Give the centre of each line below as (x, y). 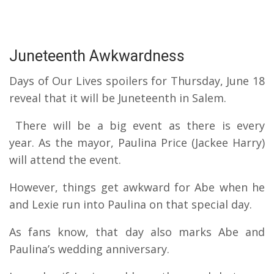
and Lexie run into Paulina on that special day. (131, 204)
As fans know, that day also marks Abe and (137, 231)
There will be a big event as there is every (140, 125)
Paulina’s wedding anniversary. (89, 249)
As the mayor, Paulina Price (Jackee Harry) (152, 142)
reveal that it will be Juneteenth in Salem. (118, 98)
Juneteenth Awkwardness (97, 56)
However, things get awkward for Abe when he (137, 187)
